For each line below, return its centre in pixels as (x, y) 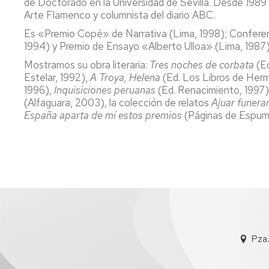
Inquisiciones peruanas (105, 90)
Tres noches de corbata (203, 65)
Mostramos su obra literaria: (87, 65)
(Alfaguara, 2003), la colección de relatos (118, 102)
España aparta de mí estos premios (104, 115)
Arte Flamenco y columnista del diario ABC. (119, 15)
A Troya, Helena (125, 77)
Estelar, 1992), (57, 77)
